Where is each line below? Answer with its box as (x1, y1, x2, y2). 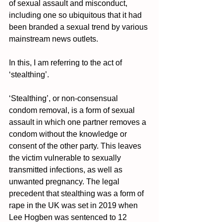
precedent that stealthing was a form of (9, 189, 146, 198)
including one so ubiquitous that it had (9, 10, 144, 19)
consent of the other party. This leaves (9, 141, 143, 150)
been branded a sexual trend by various (9, 22, 150, 31)
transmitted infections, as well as (9, 165, 124, 174)
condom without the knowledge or (9, 129, 129, 138)
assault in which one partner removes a (9, 117, 148, 126)
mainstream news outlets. (9, 34, 98, 43)
